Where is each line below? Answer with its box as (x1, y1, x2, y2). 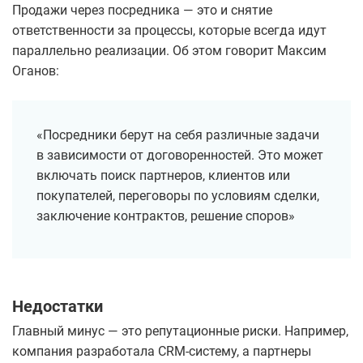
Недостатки (12, 297, 103, 317)
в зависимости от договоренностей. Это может (36, 147, 323, 164)
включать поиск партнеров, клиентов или (36, 168, 290, 184)
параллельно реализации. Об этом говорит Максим (12, 43, 327, 59)
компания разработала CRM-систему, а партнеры (12, 344, 311, 360)
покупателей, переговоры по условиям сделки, (36, 188, 319, 204)
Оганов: (12, 63, 59, 79)
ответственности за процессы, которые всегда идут (12, 23, 327, 39)
